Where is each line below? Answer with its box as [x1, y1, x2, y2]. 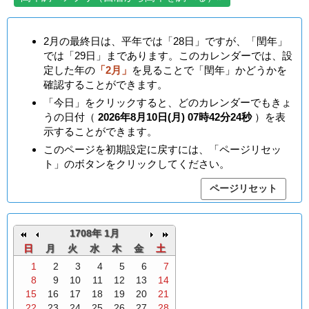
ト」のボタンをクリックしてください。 [43, 158, 230, 170]
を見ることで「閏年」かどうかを [132, 64, 287, 77]
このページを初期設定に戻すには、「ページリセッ [43, 143, 281, 156]
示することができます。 [43, 126, 157, 138]
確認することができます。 [43, 79, 168, 91]
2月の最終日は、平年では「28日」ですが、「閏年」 [43, 35, 288, 48]
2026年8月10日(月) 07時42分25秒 [98, 111, 252, 123]
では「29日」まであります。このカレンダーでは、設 [43, 50, 292, 62]
